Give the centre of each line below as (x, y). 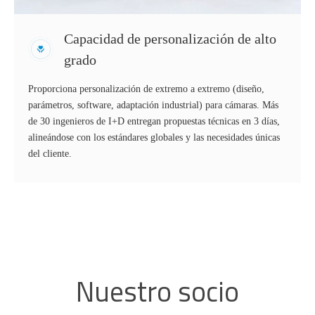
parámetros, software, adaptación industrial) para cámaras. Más (153, 105)
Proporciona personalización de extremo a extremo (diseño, (146, 89)
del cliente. (50, 154)
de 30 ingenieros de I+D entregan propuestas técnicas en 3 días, (154, 122)
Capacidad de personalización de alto (170, 39)
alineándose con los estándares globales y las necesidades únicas (154, 138)
